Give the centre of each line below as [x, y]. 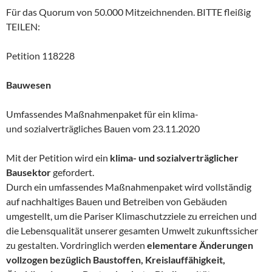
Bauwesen [29, 84]
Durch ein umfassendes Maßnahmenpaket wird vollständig [129, 186]
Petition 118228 [40, 55]
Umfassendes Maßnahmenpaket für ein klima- [102, 114]
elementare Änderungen [200, 245]
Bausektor [29, 172]
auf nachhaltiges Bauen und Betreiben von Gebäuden [117, 201]
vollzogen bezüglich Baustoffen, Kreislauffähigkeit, [116, 259]
